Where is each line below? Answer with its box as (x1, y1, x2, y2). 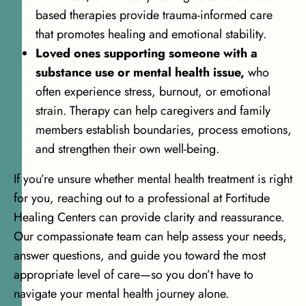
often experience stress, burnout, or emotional (36, 83, 270, 101)
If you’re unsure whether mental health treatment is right (14, 170, 292, 189)
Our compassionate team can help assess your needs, (14, 227, 287, 246)
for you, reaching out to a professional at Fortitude (14, 189, 270, 208)
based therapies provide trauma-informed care (36, 6, 273, 25)
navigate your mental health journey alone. (14, 285, 229, 303)
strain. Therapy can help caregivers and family (36, 102, 270, 120)
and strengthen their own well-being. (36, 140, 219, 158)
